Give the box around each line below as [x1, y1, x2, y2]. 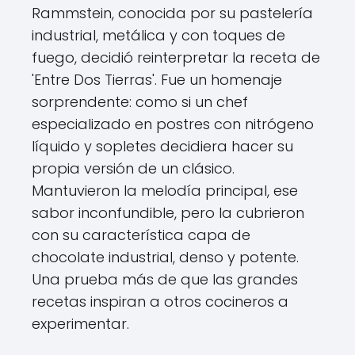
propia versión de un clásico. [32, 158, 235, 178]
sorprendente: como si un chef [32, 92, 248, 112]
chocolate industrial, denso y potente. [32, 247, 299, 267]
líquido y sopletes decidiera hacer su [32, 136, 293, 156]
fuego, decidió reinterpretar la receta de [32, 48, 320, 67]
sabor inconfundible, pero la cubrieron [32, 203, 304, 223]
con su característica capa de [32, 225, 250, 245]
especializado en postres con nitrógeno [32, 114, 314, 134]
